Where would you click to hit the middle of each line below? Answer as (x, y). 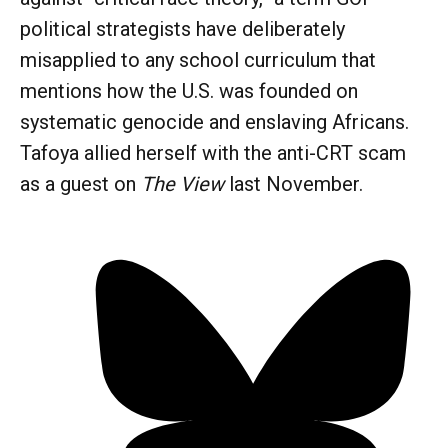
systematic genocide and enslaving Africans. (214, 121)
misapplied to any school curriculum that (198, 59)
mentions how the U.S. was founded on (189, 90)
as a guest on (80, 183)
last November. (293, 183)
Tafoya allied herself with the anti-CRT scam (213, 152)
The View (182, 183)
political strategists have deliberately (182, 28)
